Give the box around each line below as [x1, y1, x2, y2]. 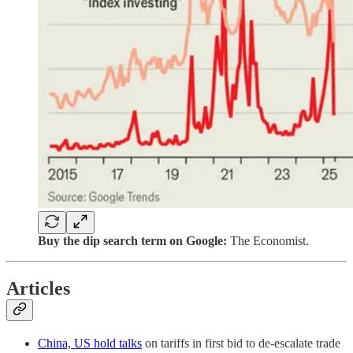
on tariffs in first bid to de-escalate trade [142, 336, 340, 350]
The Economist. [227, 233, 309, 247]
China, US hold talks [38, 336, 142, 350]
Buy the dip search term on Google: [38, 233, 227, 247]
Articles [6, 277, 70, 299]
